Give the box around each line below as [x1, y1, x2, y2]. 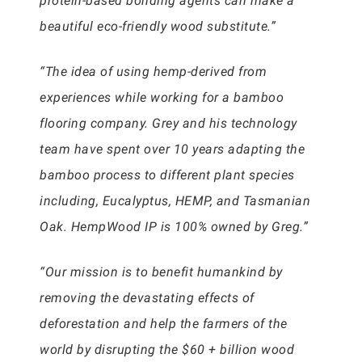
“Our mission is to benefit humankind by [40, 264, 283, 280]
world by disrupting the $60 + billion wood [40, 342, 294, 357]
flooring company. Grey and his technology [40, 116, 297, 131]
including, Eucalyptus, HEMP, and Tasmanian [40, 193, 310, 208]
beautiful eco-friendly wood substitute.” [40, 19, 276, 34]
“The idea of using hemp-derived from [40, 64, 267, 79]
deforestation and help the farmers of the [40, 316, 288, 331]
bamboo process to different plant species [40, 167, 295, 183]
